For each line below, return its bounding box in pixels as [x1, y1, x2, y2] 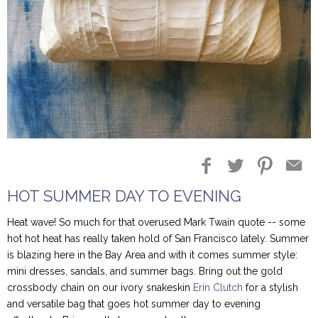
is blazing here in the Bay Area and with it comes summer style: [7, 249, 297, 261]
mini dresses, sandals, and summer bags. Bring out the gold [7, 265, 283, 278]
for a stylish [243, 282, 298, 294]
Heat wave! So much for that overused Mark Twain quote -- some [7, 216, 305, 229]
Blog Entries [70, 38, 115, 49]
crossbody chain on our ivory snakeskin [7, 282, 193, 294]
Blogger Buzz [175, 38, 224, 49]
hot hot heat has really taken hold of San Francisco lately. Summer [7, 233, 309, 245]
